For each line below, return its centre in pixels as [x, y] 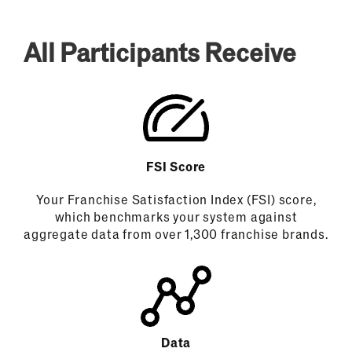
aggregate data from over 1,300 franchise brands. [176, 233]
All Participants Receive [159, 51]
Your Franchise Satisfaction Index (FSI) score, [176, 199]
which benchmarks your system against [176, 216]
